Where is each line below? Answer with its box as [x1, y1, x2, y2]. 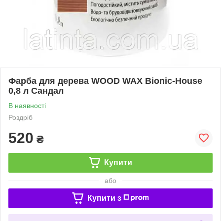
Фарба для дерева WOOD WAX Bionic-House [8, 75, 202, 86]
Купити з [87, 193, 121, 202]
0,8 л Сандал [8, 85, 64, 96]
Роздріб [8, 113, 33, 121]
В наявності [8, 101, 46, 110]
